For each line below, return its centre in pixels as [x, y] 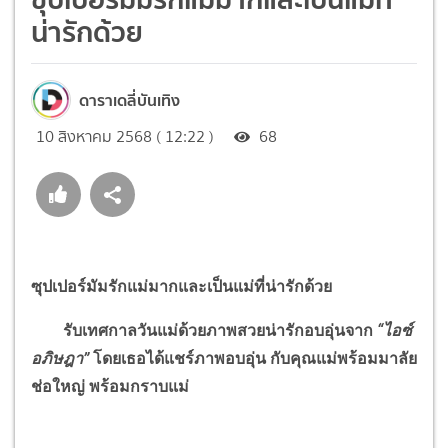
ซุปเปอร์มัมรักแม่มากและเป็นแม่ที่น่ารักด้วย [181, 286]
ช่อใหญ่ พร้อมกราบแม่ [110, 386]
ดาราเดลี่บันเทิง [129, 99]
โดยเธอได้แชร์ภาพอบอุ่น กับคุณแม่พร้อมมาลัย [255, 358]
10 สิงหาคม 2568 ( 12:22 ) [125, 136]
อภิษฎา [57, 358]
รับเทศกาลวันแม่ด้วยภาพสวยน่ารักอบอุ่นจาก [202, 330]
